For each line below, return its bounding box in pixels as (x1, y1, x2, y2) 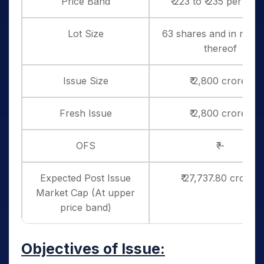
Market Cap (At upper (36, 187, 135, 199)
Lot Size (67, 28, 104, 39)
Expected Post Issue (40, 172, 131, 184)
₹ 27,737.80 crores (181, 172, 259, 184)
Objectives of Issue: (21, 240, 165, 258)
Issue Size (62, 75, 108, 87)
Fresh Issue (59, 107, 112, 119)
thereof (203, 42, 237, 54)
